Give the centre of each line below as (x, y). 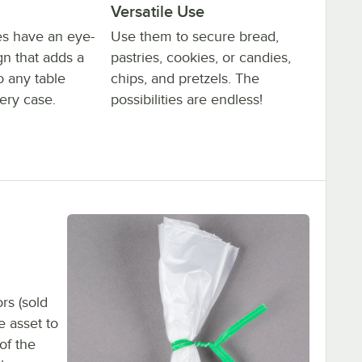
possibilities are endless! (187, 100)
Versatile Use (158, 12)
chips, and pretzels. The (185, 79)
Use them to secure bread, (195, 37)
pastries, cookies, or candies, (201, 58)
